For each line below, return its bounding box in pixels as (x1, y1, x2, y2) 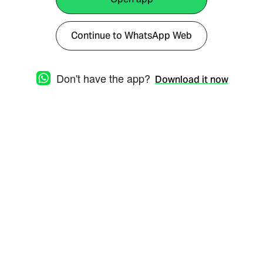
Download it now (154, 73, 228, 86)
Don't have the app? (56, 70, 150, 86)
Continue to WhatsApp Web (71, 29, 192, 42)
